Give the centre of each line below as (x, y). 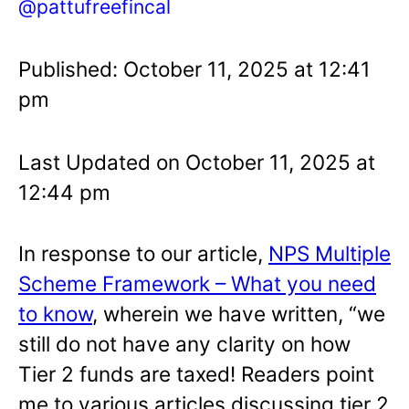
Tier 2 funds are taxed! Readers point (196, 373)
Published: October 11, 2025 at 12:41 (194, 68)
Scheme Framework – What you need (197, 283)
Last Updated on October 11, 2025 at (197, 162)
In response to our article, (143, 253)
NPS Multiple (330, 253)
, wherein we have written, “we (239, 313)
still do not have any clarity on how (184, 343)
